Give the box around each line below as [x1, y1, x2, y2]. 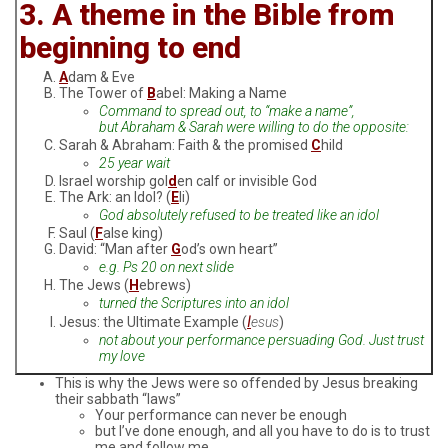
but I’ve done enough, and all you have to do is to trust [95, 423, 430, 440]
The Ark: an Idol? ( [59, 189, 171, 205]
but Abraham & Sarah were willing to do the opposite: [99, 118, 409, 135]
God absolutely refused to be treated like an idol [99, 207, 379, 224]
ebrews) [139, 277, 191, 294]
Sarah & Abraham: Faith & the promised [59, 136, 311, 153]
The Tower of [59, 84, 147, 101]
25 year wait [99, 154, 170, 171]
